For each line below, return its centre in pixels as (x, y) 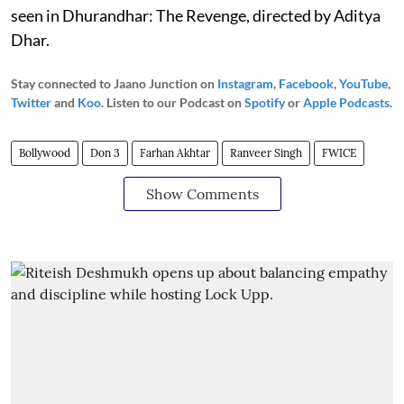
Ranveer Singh (266, 152)
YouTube (363, 83)
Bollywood (45, 152)
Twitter (31, 102)
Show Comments (202, 193)
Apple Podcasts (346, 102)
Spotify (265, 102)
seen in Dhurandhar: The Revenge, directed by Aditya (196, 15)
